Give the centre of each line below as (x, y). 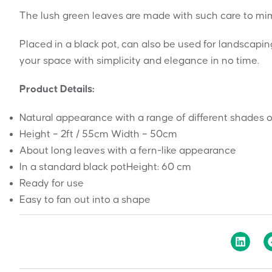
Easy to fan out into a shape (85, 199)
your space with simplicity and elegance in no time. (139, 60)
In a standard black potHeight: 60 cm (105, 167)
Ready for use (52, 183)
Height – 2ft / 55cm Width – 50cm (98, 134)
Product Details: (57, 89)
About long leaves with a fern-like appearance (128, 150)
